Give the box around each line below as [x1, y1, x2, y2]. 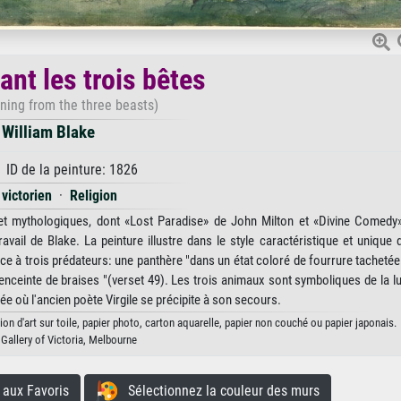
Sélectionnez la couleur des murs [117, 381, 320, 399]
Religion [69, 186, 117, 204]
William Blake [2, 121, 95, 142]
